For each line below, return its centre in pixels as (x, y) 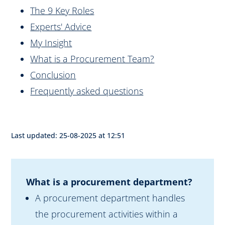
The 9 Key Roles (62, 11)
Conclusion (53, 75)
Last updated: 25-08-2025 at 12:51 (68, 136)
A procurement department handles (110, 198)
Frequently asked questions (87, 91)
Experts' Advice (61, 27)
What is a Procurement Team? (92, 59)
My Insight (51, 43)
